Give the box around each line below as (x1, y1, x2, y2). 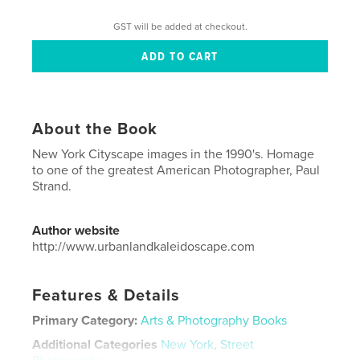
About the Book (32, 119, 158, 139)
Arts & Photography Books (141, 312, 288, 329)
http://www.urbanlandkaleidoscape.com (32, 238, 256, 255)
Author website (32, 222, 121, 239)
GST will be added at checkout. (112, 20, 247, 32)
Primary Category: (32, 312, 138, 329)
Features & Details (32, 285, 181, 305)
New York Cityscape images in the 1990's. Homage (32, 145, 315, 162)
